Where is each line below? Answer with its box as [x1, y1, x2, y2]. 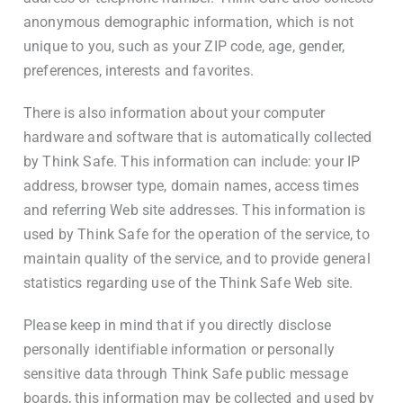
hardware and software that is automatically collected [23, 129, 372, 146]
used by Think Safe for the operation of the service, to [23, 226, 370, 243]
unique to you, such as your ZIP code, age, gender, [23, 38, 345, 55]
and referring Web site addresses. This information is [23, 201, 366, 219]
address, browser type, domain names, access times [23, 177, 359, 194]
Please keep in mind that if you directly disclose [23, 317, 331, 334]
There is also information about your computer [23, 104, 326, 121]
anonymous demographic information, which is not [23, 13, 354, 31]
